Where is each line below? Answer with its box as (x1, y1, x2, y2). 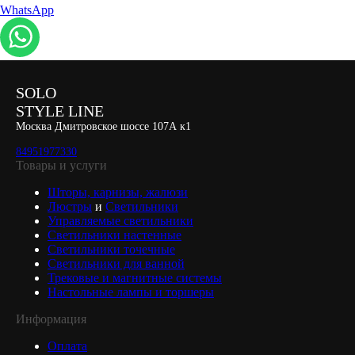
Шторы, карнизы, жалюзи (48, 185, 188, 199)
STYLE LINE (16, 101, 104, 120)
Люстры (48, 199, 92, 213)
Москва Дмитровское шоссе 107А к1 (16, 120, 191, 132)
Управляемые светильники (48, 213, 193, 227)
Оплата (48, 338, 87, 353)
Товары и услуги (16, 158, 107, 172)
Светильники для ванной (48, 256, 185, 270)
